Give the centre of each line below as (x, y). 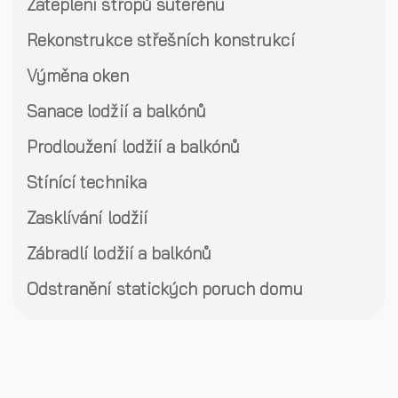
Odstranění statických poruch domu (165, 289)
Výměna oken (78, 76)
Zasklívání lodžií (87, 218)
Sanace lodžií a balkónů (117, 111)
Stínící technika (87, 182)
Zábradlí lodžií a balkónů (119, 253)
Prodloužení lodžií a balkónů (134, 147)
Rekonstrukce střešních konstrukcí (161, 40)
